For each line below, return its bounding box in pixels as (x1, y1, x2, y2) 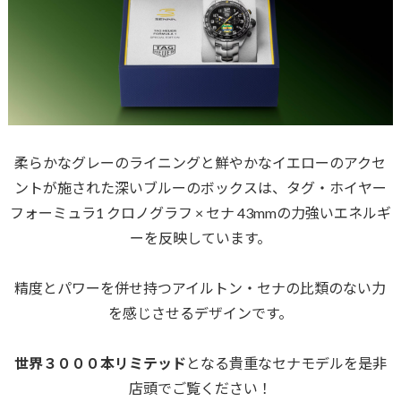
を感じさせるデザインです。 (107, 303, 293, 321)
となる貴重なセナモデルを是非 (185, 354, 387, 371)
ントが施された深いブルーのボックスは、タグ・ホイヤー (13, 178, 387, 196)
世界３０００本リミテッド (13, 354, 186, 371)
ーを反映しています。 (129, 228, 271, 246)
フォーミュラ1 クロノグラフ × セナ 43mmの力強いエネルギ (9, 203, 391, 221)
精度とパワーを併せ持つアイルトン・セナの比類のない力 (14, 278, 387, 296)
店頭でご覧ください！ (128, 379, 272, 397)
